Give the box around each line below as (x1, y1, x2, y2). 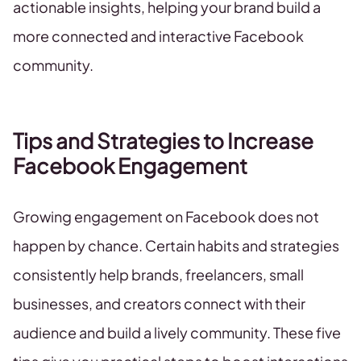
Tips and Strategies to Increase (13, 127, 313, 155)
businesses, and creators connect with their (13, 294, 305, 313)
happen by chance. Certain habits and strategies (13, 236, 339, 255)
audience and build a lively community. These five (13, 323, 341, 342)
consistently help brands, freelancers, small (13, 265, 304, 284)
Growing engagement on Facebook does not (13, 207, 319, 226)
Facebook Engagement (13, 152, 247, 180)
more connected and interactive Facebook (13, 27, 304, 46)
